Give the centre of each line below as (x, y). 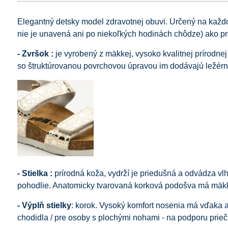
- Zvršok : (35, 53)
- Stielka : (35, 173)
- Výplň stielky (44, 205)
